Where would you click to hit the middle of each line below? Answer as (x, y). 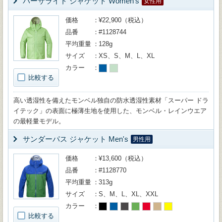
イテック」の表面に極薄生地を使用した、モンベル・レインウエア (110, 111)
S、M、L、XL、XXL (128, 194)
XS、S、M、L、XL (127, 56)
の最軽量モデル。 (39, 121)
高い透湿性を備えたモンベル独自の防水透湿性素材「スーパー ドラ (111, 100)
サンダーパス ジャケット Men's (76, 139)
